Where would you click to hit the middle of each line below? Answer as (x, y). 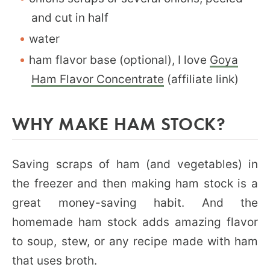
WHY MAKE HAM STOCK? (119, 123)
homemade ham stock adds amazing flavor (135, 222)
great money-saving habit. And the (135, 202)
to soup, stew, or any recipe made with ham (135, 241)
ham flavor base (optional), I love (119, 60)
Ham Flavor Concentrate (98, 79)
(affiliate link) (201, 79)
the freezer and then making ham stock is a (135, 183)
